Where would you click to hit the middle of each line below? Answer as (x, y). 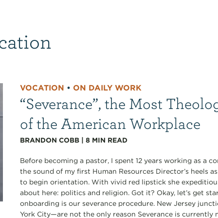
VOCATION (42, 88)
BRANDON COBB (50, 140)
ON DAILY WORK (108, 88)
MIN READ (110, 140)
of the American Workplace (110, 123)
